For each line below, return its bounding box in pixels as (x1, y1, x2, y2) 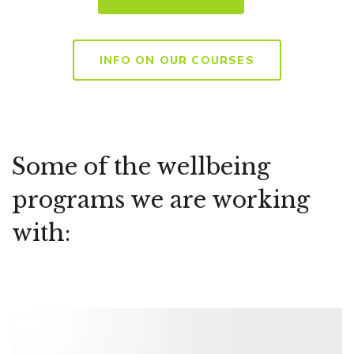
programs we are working (12, 186, 310, 215)
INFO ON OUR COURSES (100, 53, 254, 68)
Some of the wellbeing (12, 153, 270, 182)
